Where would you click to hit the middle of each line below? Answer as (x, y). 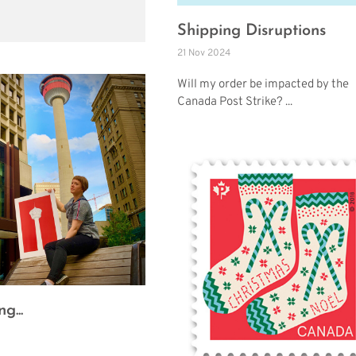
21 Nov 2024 (204, 53)
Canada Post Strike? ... (235, 102)
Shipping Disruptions (252, 31)
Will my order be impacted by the (263, 84)
